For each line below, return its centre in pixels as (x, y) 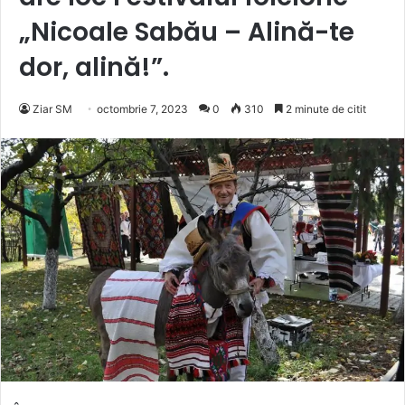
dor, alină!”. (94, 67)
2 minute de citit (325, 108)
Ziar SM (52, 108)
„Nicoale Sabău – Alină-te (187, 32)
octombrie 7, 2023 (142, 108)
